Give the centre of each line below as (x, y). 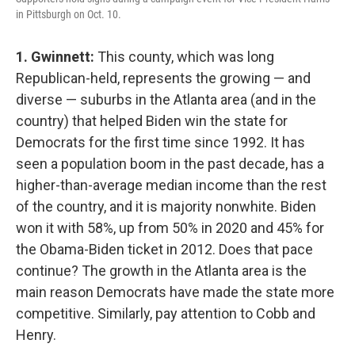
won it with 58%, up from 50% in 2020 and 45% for (170, 228)
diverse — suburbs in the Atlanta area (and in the (166, 99)
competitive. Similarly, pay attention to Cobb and (166, 313)
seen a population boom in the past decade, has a (170, 164)
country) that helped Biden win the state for (152, 121)
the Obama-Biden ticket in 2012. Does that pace (164, 249)
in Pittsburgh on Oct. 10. (69, 14)
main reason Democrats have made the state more (175, 292)
